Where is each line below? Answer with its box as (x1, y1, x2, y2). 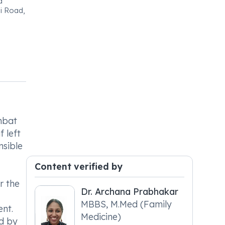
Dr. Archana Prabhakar (81, 186, 179, 197)
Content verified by (35, 161, 123, 172)
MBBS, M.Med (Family (81, 198, 172, 209)
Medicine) (81, 211, 122, 222)
